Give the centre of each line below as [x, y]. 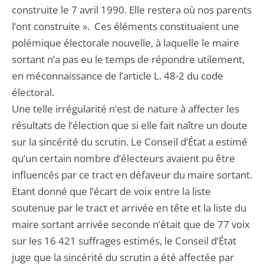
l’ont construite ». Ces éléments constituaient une [126, 26]
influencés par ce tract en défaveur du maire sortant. [132, 175]
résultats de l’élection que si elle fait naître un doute [130, 125]
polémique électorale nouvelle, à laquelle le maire [126, 43]
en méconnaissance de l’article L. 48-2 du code [118, 76]
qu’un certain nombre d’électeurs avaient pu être [123, 158]
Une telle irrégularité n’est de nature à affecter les [126, 109]
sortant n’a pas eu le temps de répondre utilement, [128, 59]
